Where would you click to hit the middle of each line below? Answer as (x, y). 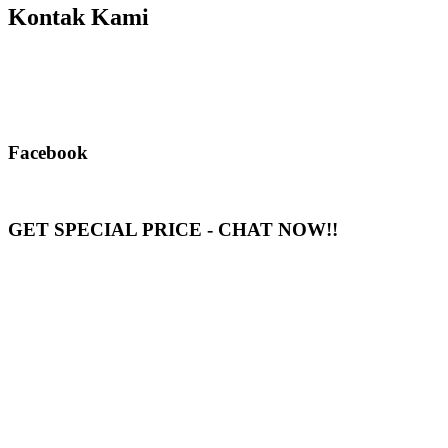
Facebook (48, 152)
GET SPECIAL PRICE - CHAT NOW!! (173, 230)
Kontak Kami (78, 17)
